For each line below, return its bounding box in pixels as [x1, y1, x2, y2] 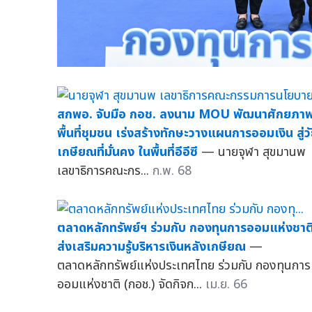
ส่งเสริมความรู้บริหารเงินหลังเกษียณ [57, 237, 246, 257]
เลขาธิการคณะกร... [57, 162, 153, 181]
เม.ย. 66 [205, 275, 247, 295]
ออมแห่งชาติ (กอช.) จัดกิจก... [57, 275, 205, 295]
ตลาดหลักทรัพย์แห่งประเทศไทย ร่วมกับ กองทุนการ [57, 256, 311, 276]
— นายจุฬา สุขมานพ [201, 143, 306, 162]
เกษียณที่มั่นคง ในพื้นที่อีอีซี [57, 143, 198, 162]
